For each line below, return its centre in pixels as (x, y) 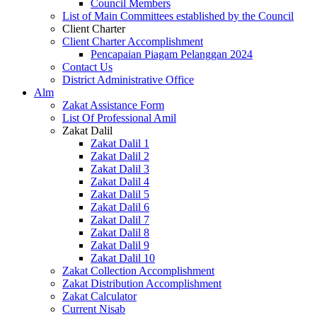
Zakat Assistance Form (113, 105)
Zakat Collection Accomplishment (138, 270)
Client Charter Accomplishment (133, 41)
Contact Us (87, 67)
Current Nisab (94, 309)
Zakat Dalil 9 (120, 245)
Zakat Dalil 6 (120, 207)
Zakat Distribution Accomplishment (142, 283)
